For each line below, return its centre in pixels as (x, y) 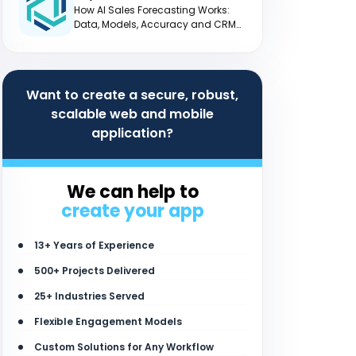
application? (132, 133)
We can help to (132, 192)
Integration (101, 38)
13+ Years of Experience (94, 245)
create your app (132, 211)
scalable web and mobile (132, 114)
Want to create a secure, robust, (132, 95)
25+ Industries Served (89, 296)
